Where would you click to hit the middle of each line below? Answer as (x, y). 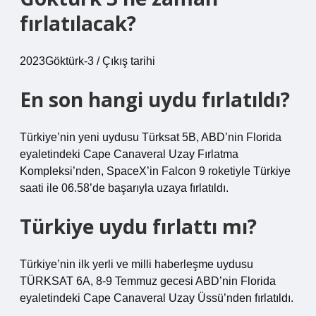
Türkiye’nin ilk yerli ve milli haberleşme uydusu (136, 264)
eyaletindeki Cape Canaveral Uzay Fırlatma (129, 154)
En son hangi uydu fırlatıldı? (155, 99)
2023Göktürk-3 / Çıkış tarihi (87, 61)
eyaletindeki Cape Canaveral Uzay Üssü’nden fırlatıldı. (157, 298)
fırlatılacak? (78, 23)
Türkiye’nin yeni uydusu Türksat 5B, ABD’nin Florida (151, 137)
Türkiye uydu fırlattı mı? (138, 226)
